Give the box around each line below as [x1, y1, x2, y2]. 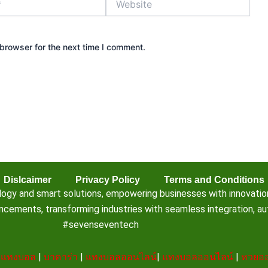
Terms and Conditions [163, 174, 264, 185]
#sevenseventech [62, 218, 139, 230]
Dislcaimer [3, 174, 51, 185]
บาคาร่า [43, 251, 78, 263]
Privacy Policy [75, 174, 140, 185]
